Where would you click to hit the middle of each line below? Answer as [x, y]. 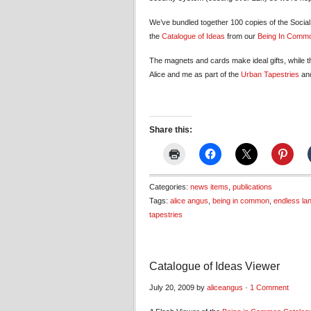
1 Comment [269, 287]
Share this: [171, 130]
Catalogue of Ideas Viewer [215, 266]
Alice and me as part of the [195, 74]
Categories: [170, 187]
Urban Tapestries [270, 74]
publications [252, 187]
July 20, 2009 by [178, 287]
